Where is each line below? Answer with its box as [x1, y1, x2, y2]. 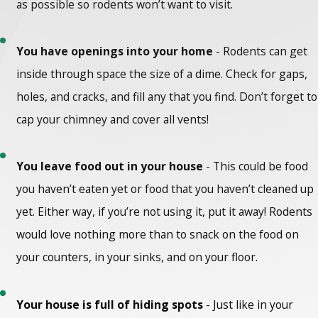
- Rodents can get [213, 43, 308, 60]
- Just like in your [203, 296, 294, 312]
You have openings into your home [16, 43, 214, 60]
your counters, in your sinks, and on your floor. [16, 249, 258, 265]
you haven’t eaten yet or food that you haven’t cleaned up [16, 181, 314, 197]
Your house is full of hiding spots [16, 296, 204, 312]
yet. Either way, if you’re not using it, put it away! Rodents [16, 204, 313, 220]
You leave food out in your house [16, 158, 207, 175]
